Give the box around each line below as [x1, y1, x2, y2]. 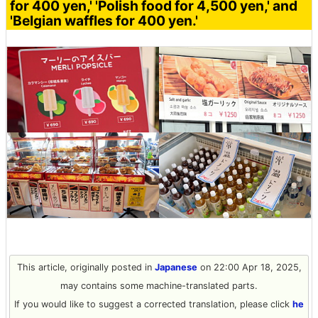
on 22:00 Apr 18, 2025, [197, 261, 302, 273]
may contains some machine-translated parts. [60, 280, 258, 291]
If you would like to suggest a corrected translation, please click [14, 298, 292, 309]
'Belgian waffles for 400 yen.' [10, 12, 198, 29]
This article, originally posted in [16, 261, 155, 273]
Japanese [154, 261, 197, 273]
